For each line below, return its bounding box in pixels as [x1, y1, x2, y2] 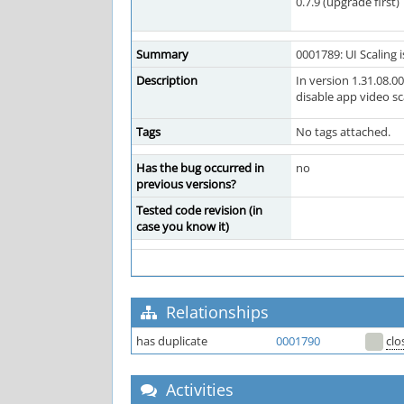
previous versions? [136, 176, 236, 192]
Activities [161, 379, 234, 400]
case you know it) [136, 218, 229, 234]
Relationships [161, 301, 269, 323]
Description [136, 72, 197, 88]
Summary [136, 46, 188, 62]
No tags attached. [296, 124, 390, 140]
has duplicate [136, 333, 207, 349]
